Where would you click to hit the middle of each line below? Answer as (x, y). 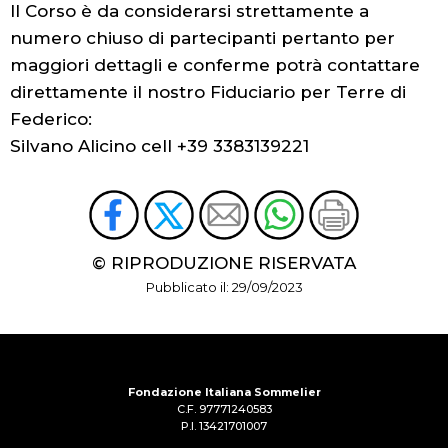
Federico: (51, 118)
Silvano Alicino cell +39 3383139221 (159, 145)
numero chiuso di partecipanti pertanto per (202, 37)
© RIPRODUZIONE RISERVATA (224, 262)
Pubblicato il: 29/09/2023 (224, 286)
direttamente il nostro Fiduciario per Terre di (208, 91)
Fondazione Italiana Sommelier (224, 391)
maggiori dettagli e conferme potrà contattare (215, 64)
